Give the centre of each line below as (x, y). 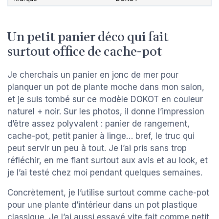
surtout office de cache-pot (85, 52)
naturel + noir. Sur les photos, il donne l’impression (106, 112)
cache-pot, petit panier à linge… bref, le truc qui (101, 136)
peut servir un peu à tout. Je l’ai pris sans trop (97, 148)
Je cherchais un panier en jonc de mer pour (93, 75)
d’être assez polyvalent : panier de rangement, (99, 124)
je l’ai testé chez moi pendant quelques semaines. (105, 173)
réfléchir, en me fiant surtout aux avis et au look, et (108, 161)
